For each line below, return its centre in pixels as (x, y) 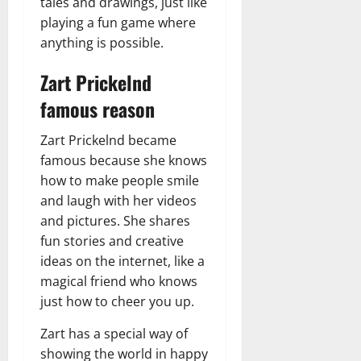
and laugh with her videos (118, 200)
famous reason (98, 108)
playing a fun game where (118, 22)
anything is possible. (102, 42)
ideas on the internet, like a (122, 261)
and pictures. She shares (115, 220)
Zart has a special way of (114, 333)
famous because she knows (124, 160)
